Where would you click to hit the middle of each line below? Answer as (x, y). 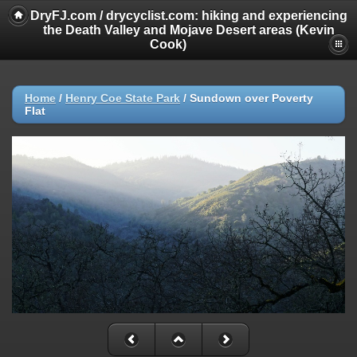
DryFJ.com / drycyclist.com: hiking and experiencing (189, 16)
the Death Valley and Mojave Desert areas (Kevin (189, 30)
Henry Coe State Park (123, 98)
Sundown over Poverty (251, 98)
